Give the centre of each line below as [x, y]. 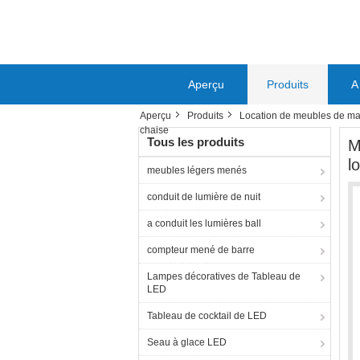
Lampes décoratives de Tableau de [224, 276]
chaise [154, 130]
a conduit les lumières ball [204, 223]
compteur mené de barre [201, 250]
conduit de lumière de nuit [204, 197]
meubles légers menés [197, 170]
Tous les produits [196, 142]
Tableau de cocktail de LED [207, 316]
